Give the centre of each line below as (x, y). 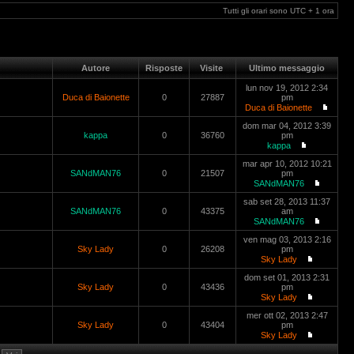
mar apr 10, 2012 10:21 (287, 164)
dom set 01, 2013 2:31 (287, 277)
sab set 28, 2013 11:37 (287, 201)
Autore (96, 68)
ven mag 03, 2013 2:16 (287, 239)
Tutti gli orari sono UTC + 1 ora (279, 11)
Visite (213, 68)
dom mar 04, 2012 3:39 (287, 126)
